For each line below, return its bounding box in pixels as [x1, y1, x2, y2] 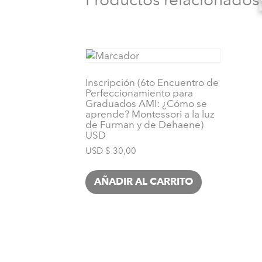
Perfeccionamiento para [85, 87, 193, 99]
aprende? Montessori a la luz [85, 108, 215, 120]
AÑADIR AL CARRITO [94, 177, 193, 188]
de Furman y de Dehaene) [85, 119, 204, 131]
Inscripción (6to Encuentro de [85, 77, 219, 89]
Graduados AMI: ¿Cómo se [85, 98, 207, 110]
